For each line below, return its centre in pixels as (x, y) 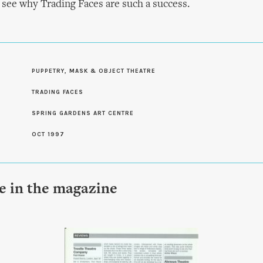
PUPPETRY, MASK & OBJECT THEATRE (94, 71)
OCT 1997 (48, 134)
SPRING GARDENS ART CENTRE (83, 113)
